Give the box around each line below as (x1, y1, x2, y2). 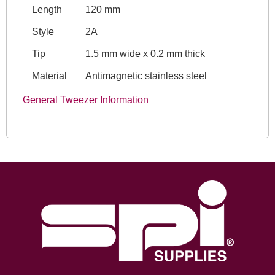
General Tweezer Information (22, 94, 149, 105)
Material (31, 70, 67, 81)
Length (31, 4, 62, 15)
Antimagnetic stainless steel (85, 70, 207, 81)
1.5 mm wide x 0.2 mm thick (85, 48, 205, 59)
